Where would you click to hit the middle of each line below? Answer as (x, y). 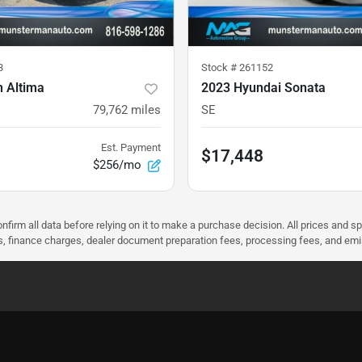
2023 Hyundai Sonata (263, 88)
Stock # (220, 68)
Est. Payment (131, 148)
